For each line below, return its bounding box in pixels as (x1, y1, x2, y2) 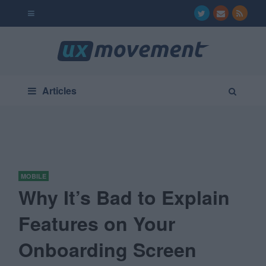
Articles (42, 84, 77, 97)
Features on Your (18, 210, 176, 237)
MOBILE (21, 172, 47, 180)
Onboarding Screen (18, 236, 197, 263)
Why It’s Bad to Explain (18, 183, 230, 211)
